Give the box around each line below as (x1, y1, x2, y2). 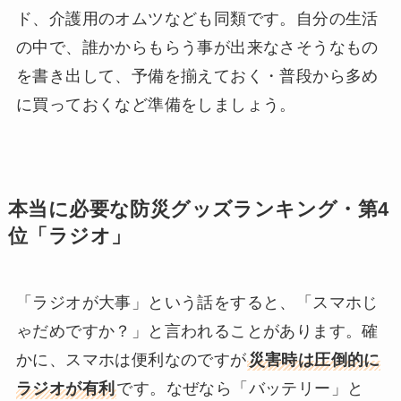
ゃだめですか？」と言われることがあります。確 (15, 322, 379, 340)
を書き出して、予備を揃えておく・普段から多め (15, 66, 379, 85)
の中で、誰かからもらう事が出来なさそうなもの (15, 38, 379, 56)
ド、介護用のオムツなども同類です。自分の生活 (15, 9, 379, 28)
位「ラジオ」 (7, 226, 132, 247)
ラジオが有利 (15, 380, 115, 397)
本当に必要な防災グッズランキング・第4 (7, 199, 389, 220)
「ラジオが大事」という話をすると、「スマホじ (15, 294, 379, 311)
